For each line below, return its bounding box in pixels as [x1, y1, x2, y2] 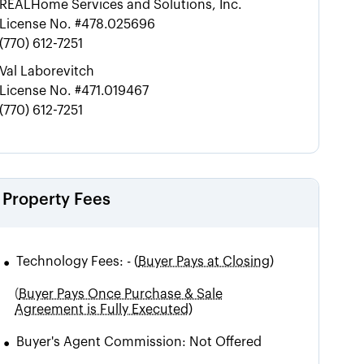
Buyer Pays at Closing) [138, 254, 275, 268]
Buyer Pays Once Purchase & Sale [19, 287, 223, 301]
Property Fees [2, 191, 111, 208]
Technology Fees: [16, 254, 128, 268]
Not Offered [186, 335, 262, 349]
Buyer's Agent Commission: [16, 335, 187, 349]
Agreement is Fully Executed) [15, 302, 193, 316]
